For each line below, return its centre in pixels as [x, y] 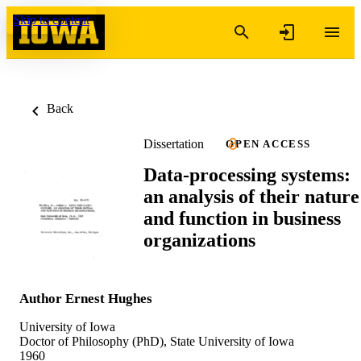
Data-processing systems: [247, 174]
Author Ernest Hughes [86, 298]
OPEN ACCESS [268, 144]
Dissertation [174, 143]
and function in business [242, 218]
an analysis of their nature [251, 196]
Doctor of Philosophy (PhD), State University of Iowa [157, 341]
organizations [199, 240]
